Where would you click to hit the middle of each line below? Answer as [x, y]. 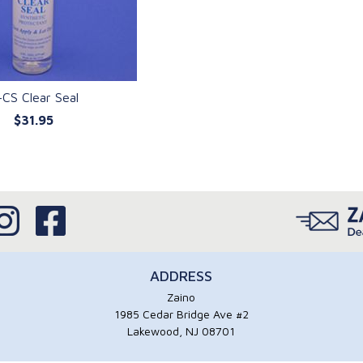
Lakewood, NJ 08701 [181, 331]
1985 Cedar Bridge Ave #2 [181, 314]
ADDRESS [181, 276]
